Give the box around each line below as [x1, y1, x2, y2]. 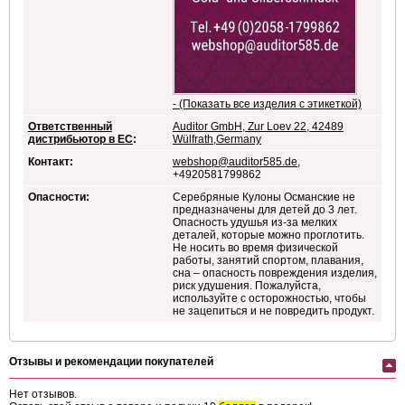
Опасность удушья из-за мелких [173, 216, 337, 230]
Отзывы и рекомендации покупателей [9, 355, 213, 369]
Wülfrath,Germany [173, 133, 261, 146]
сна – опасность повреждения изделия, [173, 267, 377, 280]
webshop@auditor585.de [173, 155, 297, 169]
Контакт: [28, 155, 73, 169]
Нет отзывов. [9, 388, 77, 401]
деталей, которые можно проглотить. [173, 229, 364, 242]
